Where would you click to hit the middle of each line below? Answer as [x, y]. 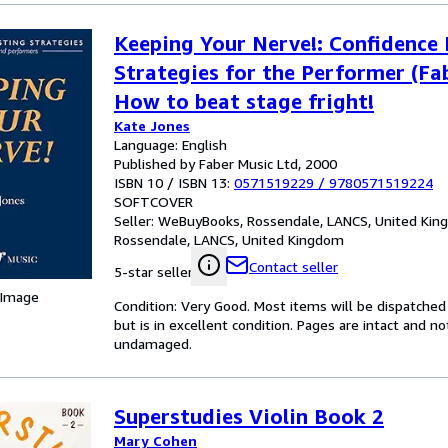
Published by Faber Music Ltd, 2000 [225, 163]
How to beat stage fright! [244, 101]
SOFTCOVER [153, 201]
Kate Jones [152, 125]
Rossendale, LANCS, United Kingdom [229, 239]
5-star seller [153, 271]
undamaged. [153, 343]
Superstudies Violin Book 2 [249, 416]
